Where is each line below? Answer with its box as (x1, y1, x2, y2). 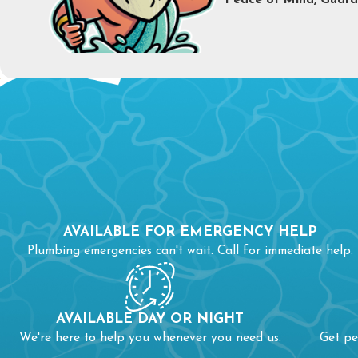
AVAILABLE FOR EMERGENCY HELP (62, 225, 317, 239)
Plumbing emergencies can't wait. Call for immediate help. (26, 244, 353, 257)
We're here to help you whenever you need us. (18, 332, 281, 345)
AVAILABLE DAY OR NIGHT (56, 312, 245, 327)
